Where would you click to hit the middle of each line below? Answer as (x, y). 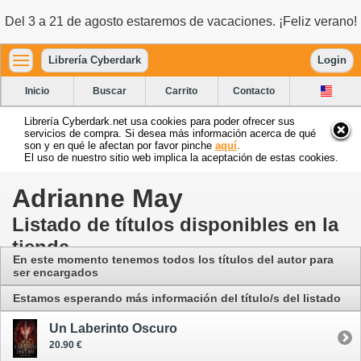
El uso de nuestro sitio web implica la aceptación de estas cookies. (181, 157)
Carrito (182, 91)
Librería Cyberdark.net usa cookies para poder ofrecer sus (160, 121)
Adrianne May (98, 198)
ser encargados (56, 272)
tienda (41, 247)
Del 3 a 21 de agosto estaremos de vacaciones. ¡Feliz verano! (180, 21)
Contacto (254, 91)
